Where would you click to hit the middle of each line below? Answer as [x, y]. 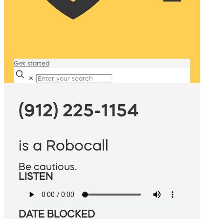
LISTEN [36, 177]
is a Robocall [64, 145]
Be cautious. [48, 167]
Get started [32, 63]
